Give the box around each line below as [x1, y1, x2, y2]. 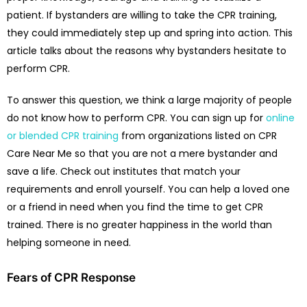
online [266, 110, 295, 125]
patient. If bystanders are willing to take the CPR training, [7, 8, 277, 22]
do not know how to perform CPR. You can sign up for [7, 110, 266, 125]
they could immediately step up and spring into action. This [7, 25, 293, 40]
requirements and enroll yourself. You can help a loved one [7, 182, 290, 196]
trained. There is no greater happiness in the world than [7, 217, 272, 232]
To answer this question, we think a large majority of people [7, 93, 292, 107]
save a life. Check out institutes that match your [7, 164, 241, 178]
